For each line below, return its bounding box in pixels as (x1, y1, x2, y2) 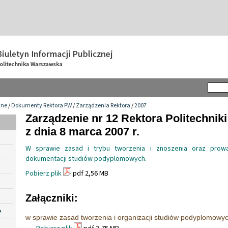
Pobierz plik (25, 168, 62, 179)
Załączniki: (25, 192, 78, 204)
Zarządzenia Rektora (76, 101, 130, 110)
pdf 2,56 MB (71, 168, 108, 179)
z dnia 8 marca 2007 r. (25, 125, 139, 138)
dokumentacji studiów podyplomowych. (25, 153, 147, 164)
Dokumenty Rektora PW (11, 101, 72, 110)
